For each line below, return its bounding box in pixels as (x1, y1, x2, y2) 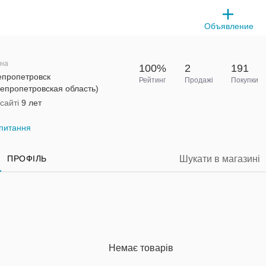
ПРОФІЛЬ (7, 153, 47, 163)
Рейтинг (138, 76, 166, 84)
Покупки (230, 76, 258, 84)
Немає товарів (108, 242, 173, 253)
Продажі (185, 76, 214, 84)
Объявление (204, 21, 254, 31)
